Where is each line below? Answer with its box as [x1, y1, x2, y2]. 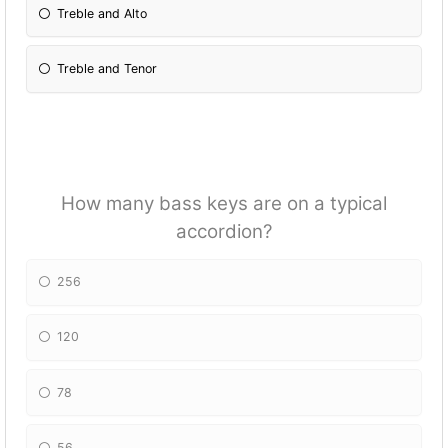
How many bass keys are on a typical [61, 191, 387, 215]
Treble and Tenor [57, 61, 158, 77]
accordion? [175, 219, 273, 243]
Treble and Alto [57, 5, 148, 21]
